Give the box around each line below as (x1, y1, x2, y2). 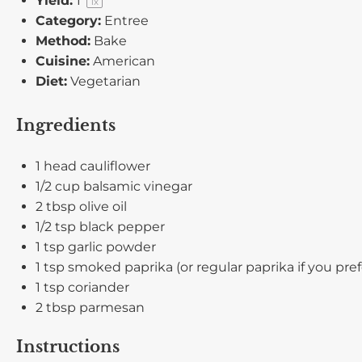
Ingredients (16, 115, 116, 135)
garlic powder (65, 239, 156, 255)
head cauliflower (40, 158, 150, 174)
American (93, 53, 155, 69)
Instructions (16, 337, 120, 356)
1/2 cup (36, 179, 80, 194)
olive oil (76, 199, 127, 214)
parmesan (76, 300, 145, 315)
